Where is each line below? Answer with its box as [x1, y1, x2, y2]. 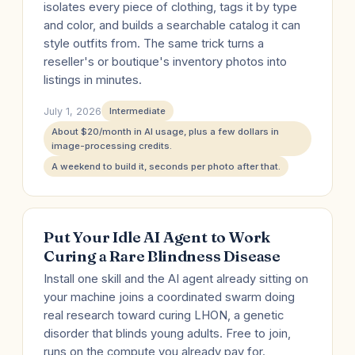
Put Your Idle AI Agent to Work [44, 227, 271, 246]
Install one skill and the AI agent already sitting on [44, 272, 308, 286]
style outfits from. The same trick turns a [44, 36, 264, 51]
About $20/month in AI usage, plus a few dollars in [52, 126, 279, 137]
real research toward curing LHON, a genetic [44, 308, 284, 323]
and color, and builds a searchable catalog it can [44, 18, 300, 32]
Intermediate [109, 105, 166, 116]
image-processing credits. [52, 140, 172, 151]
